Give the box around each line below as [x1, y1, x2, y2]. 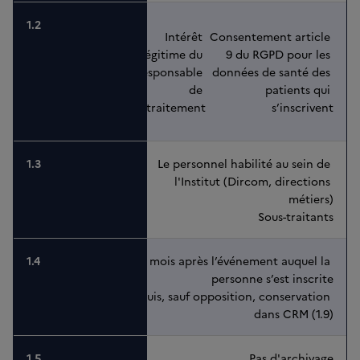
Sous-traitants [258, 208, 333, 225]
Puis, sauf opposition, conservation [141, 288, 333, 305]
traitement [145, 99, 206, 116]
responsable [136, 63, 206, 80]
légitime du [141, 46, 206, 63]
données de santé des [212, 63, 333, 80]
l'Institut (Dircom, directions [174, 173, 333, 190]
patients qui [265, 81, 333, 98]
